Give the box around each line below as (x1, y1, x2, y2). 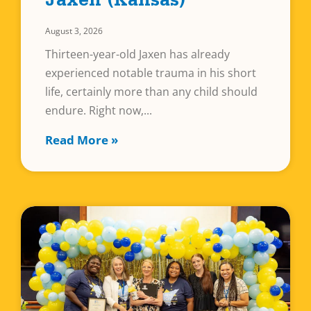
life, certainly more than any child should (45, 83, 258, 99)
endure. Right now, (45, 102, 144, 118)
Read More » (45, 131, 118, 148)
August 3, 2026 (45, 24, 103, 37)
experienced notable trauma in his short (45, 65, 256, 81)
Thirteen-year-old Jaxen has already (45, 46, 230, 62)
